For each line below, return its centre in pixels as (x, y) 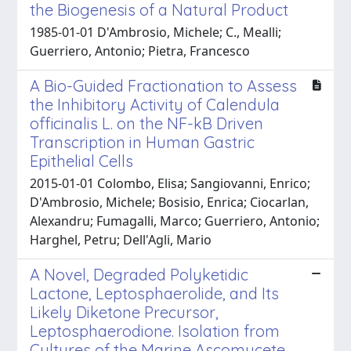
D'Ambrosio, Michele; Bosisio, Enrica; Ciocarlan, (169, 202)
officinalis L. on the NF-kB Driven (147, 123)
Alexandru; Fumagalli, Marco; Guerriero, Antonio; (175, 221)
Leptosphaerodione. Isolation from (155, 331)
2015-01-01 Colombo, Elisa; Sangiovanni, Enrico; (170, 183)
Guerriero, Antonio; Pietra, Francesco (140, 51)
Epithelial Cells (81, 161)
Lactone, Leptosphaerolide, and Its (154, 293)
